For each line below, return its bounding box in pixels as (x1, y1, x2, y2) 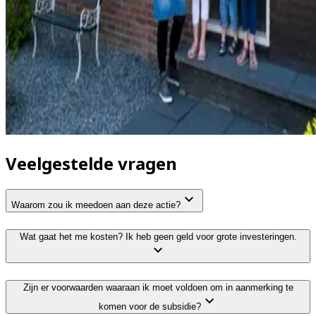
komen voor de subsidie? (98, 300, 201, 312)
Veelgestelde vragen (6, 152, 177, 176)
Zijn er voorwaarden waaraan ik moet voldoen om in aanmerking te (23, 281, 293, 293)
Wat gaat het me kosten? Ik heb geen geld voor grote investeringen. (19, 231, 297, 243)
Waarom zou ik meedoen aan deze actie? (11, 200, 181, 211)
